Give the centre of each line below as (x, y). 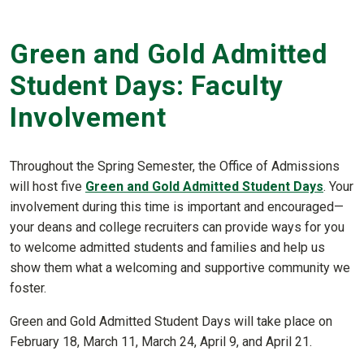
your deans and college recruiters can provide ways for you (177, 227)
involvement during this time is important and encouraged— (177, 207)
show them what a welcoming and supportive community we (180, 268)
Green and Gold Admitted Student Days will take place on (171, 322)
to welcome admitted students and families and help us (167, 248)
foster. (28, 288)
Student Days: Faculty (147, 85)
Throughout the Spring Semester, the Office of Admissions (175, 167)
